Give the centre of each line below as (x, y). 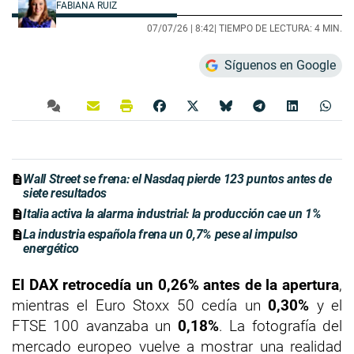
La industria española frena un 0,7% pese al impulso (160, 235)
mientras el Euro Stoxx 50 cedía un (140, 306)
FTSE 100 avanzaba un (95, 326)
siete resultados (65, 194)
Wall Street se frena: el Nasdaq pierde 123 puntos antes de (177, 179)
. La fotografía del (281, 326)
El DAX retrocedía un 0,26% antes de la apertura (175, 285)
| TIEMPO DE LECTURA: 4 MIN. (278, 29)
